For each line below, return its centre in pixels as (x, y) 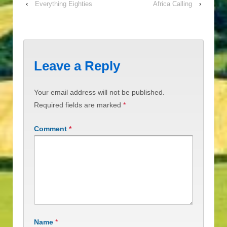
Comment (51, 129)
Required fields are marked (79, 105)
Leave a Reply (77, 66)
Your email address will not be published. (99, 92)
